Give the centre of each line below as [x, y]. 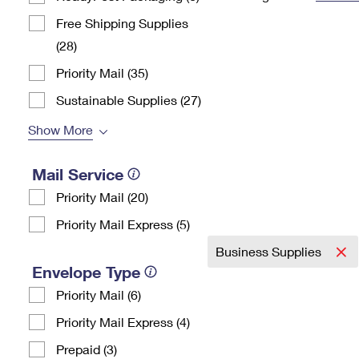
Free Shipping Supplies [122, 23]
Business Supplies [270, 251]
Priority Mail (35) [102, 73]
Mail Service [78, 174]
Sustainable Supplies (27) [129, 100]
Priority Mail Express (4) [123, 322]
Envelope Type [86, 272]
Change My [262, 21]
